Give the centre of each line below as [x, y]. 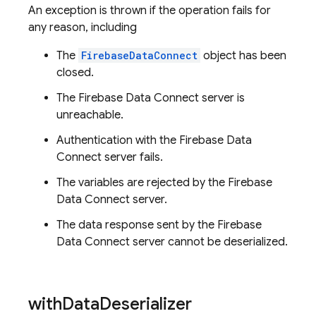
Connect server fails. [110, 157]
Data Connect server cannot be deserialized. [172, 242]
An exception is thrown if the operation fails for [150, 11]
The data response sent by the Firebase [159, 225]
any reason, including [83, 28]
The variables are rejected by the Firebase [164, 183]
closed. [75, 73]
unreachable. [90, 115]
